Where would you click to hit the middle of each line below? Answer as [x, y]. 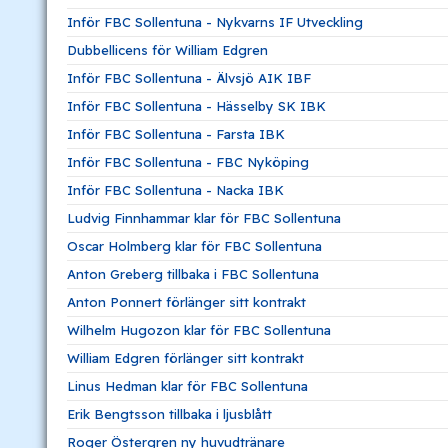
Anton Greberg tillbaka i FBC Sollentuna [193, 273]
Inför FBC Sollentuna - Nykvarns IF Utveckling [215, 21]
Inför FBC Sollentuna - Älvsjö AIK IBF [189, 77]
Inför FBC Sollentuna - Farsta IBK [176, 133]
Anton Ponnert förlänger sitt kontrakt [186, 301]
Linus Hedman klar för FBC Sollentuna [187, 385]
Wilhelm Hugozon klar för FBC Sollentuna [199, 329]
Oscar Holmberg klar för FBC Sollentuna [194, 245]
